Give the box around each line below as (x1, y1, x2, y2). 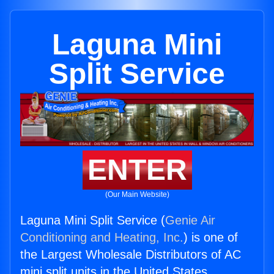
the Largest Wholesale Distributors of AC (20, 248, 241, 262)
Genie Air (165, 213, 215, 228)
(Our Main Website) (105, 190, 169, 199)
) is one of (183, 231, 238, 245)
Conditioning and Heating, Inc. (20, 231, 183, 245)
